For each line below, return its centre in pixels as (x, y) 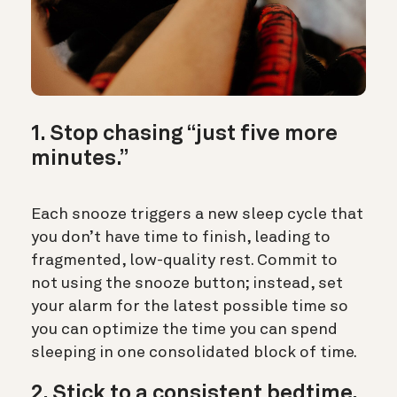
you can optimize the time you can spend (184, 330)
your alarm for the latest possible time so (190, 307)
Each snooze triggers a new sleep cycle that (197, 215)
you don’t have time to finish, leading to (181, 238)
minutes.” (80, 160)
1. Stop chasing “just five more (184, 135)
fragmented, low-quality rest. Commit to (184, 261)
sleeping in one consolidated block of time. (194, 353)
